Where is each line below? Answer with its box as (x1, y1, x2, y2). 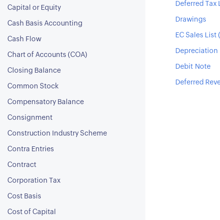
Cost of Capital (7, 209, 56, 216)
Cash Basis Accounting (7, 20, 82, 27)
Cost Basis (7, 193, 41, 200)
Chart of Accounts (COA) (7, 52, 87, 58)
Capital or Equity (7, 4, 61, 11)
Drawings (175, 16, 206, 23)
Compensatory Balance (7, 99, 84, 106)
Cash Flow (7, 36, 41, 43)
